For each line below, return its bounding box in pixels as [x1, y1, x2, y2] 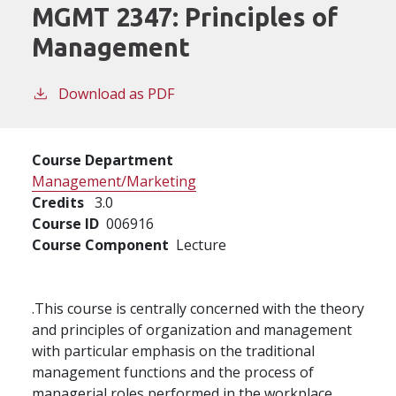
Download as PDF [58, 83, 174, 103]
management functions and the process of [32, 362, 314, 382]
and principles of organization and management [32, 319, 352, 339]
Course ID [32, 213, 99, 233]
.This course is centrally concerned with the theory [32, 298, 364, 318]
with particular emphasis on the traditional [32, 340, 315, 361]
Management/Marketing [32, 171, 196, 191]
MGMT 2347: [32, 2, 185, 31]
